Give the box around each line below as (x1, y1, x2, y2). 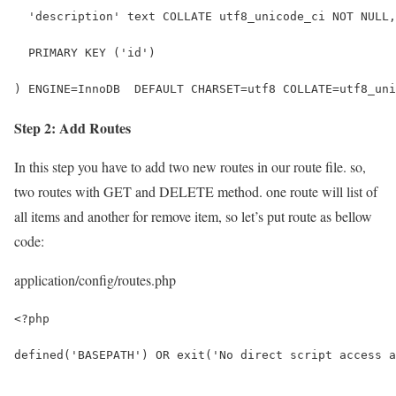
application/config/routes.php (14, 270, 176, 289)
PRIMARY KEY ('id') (14, 45, 156, 59)
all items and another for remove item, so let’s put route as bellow (14, 206, 372, 225)
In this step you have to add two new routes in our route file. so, (14, 156, 366, 176)
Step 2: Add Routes (14, 117, 131, 138)
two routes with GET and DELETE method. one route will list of (14, 181, 377, 201)
